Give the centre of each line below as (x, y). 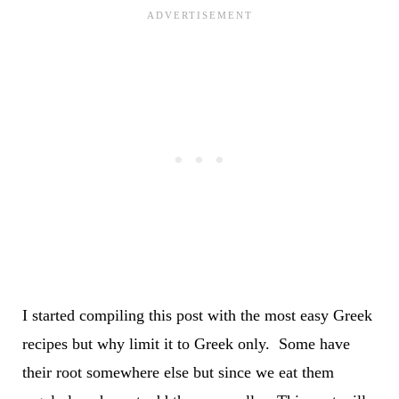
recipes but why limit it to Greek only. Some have (186, 344)
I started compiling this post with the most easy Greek (197, 316)
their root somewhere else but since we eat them (178, 373)
